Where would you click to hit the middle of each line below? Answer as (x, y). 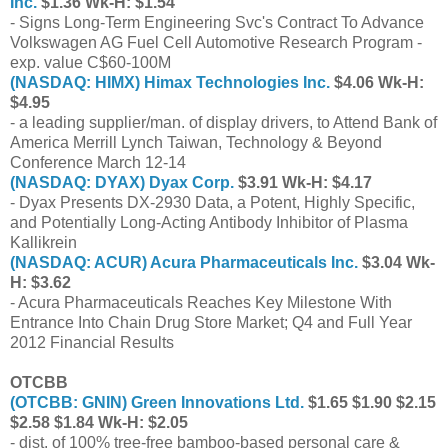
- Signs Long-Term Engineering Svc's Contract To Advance (217, 22)
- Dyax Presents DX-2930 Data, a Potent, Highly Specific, (212, 202)
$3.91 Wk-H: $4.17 (303, 182)
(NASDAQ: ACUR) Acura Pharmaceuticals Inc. (184, 262)
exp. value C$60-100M (90, 62)
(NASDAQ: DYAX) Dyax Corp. (122, 182)
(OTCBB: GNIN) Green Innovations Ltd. (157, 402)
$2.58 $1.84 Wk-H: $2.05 (99, 422)
